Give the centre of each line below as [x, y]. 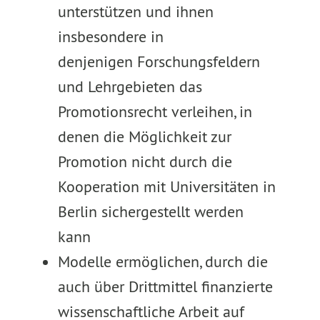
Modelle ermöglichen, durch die [162, 261]
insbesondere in [110, 36]
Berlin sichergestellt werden [150, 211]
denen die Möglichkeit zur [144, 136]
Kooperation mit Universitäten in [166, 186]
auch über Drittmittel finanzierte [165, 286]
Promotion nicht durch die [145, 161]
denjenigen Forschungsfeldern [159, 61]
